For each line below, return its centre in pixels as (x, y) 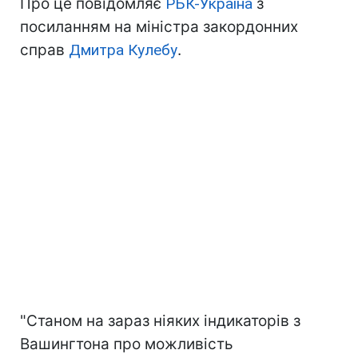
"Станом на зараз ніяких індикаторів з (160, 321)
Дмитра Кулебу (123, 50)
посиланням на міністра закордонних (159, 27)
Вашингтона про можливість (127, 344)
